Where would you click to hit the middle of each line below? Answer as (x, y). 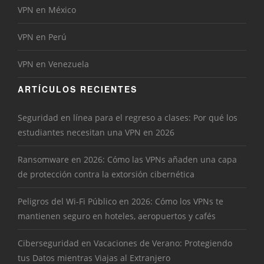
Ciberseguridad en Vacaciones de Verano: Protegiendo (125, 243)
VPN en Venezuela (53, 64)
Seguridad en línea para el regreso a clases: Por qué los (128, 118)
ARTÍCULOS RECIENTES (77, 89)
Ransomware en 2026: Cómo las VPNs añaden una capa (127, 160)
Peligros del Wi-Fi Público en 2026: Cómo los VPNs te (121, 202)
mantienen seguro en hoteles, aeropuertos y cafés (117, 216)
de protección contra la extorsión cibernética (106, 174)
